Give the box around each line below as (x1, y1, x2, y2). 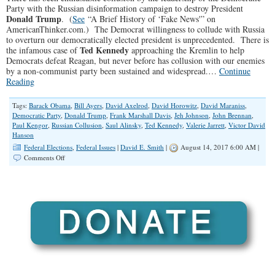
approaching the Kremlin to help (129, 44, 244, 56)
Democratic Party (12, 110, 61, 120)
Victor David (228, 120, 265, 130)
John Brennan (212, 110, 252, 120)
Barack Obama (29, 101, 71, 110)
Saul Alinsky (106, 120, 141, 130)
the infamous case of (6, 44, 80, 56)
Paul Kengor (12, 120, 48, 130)
